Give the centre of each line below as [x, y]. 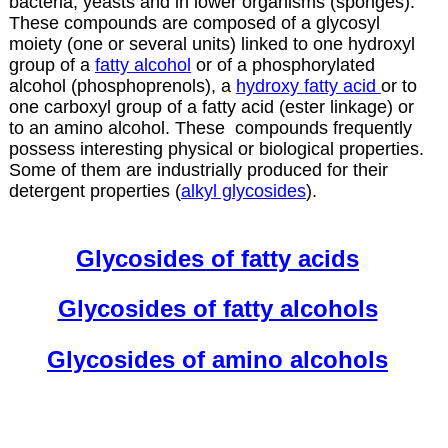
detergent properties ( [94, 190]
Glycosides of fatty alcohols [217, 309]
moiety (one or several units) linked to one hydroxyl [211, 43]
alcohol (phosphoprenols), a [122, 85]
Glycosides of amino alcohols [217, 359]
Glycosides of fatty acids [217, 258]
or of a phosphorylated [282, 64]
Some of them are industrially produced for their [198, 169]
